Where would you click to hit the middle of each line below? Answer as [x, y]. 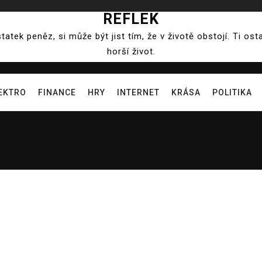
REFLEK [131, 19]
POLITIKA [232, 92]
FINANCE [57, 92]
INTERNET [138, 92]
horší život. [131, 51]
